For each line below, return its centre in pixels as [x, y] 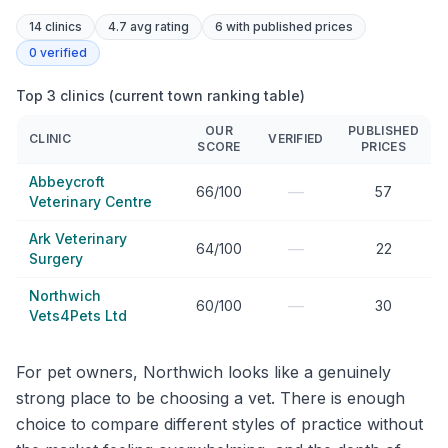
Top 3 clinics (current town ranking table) [160, 95]
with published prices [288, 26]
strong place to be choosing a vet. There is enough [210, 398]
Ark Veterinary [78, 238]
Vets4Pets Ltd [78, 315]
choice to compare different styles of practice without [219, 424]
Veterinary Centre [90, 201]
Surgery [56, 258]
